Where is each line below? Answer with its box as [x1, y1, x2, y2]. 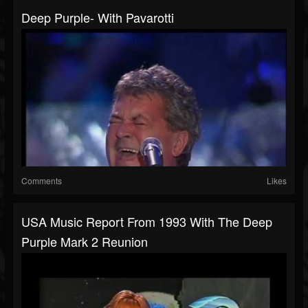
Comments [21, 175, 62, 187]
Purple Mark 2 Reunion [21, 232, 148, 251]
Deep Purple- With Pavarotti [21, 8, 174, 27]
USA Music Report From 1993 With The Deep [21, 212, 272, 231]
